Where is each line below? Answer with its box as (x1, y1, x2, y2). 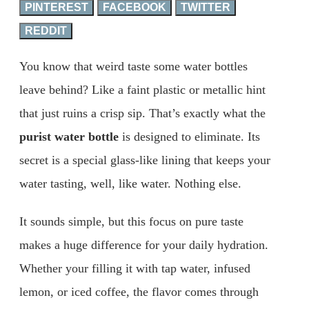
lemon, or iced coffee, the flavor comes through (19, 285, 259, 299)
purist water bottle (19, 129, 119, 143)
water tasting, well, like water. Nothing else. (19, 176, 241, 190)
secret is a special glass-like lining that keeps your (19, 152, 270, 167)
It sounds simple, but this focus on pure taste (19, 215, 243, 229)
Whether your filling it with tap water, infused (19, 261, 250, 276)
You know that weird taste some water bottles (19, 59, 248, 73)
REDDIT (25, 24, 67, 37)
